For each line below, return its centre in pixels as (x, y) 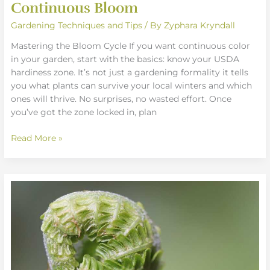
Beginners (32, 253)
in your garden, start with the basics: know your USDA (125, 59)
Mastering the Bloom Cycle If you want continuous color (131, 46)
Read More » (37, 138)
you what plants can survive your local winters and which (132, 86)
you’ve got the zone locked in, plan (84, 112)
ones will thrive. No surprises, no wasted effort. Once (121, 99)
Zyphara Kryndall (200, 25)
